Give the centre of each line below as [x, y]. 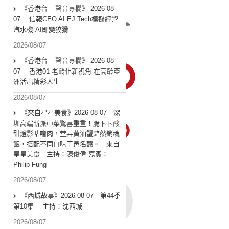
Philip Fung [30, 165]
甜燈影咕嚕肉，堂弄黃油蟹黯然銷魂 [66, 134]
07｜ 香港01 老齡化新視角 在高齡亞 [67, 72]
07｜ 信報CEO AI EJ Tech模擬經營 [66, 19]
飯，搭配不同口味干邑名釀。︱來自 [66, 144]
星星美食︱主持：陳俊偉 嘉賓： [61, 154]
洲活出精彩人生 [37, 82]
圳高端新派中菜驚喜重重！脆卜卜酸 [66, 124]
